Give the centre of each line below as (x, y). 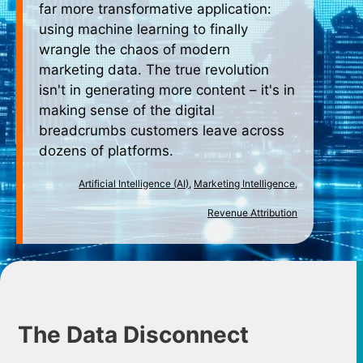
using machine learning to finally (143, 29)
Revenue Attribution (253, 213)
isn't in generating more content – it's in (167, 90)
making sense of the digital (127, 110)
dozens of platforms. (106, 151)
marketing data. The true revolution (154, 70)
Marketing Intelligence (245, 184)
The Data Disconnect (134, 334)
